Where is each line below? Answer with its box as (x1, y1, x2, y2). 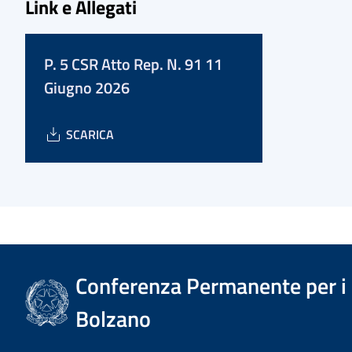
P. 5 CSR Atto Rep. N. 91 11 (44, 52, 222, 76)
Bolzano (75, 302, 152, 335)
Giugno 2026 (44, 75, 130, 100)
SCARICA (66, 125, 114, 144)
